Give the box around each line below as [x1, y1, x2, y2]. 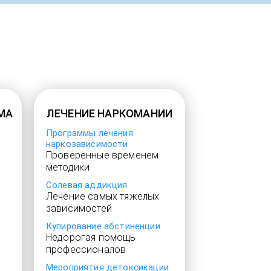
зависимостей [46, 203, 112, 214]
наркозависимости [46, 139, 128, 149]
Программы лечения [46, 128, 133, 139]
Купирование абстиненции [46, 221, 160, 232]
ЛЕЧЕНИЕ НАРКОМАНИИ [46, 107, 173, 120]
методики [46, 162, 90, 173]
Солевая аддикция [46, 180, 128, 191]
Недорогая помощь [46, 232, 136, 243]
